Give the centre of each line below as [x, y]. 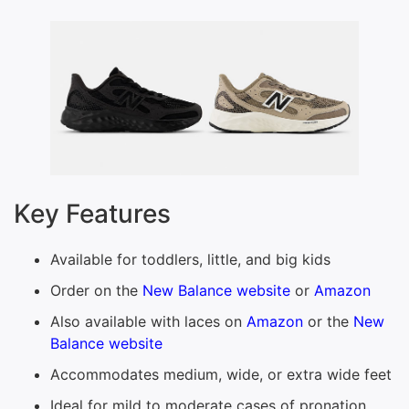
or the [328, 321]
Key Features [92, 213]
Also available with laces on [148, 321]
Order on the [96, 290]
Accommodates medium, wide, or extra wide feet [221, 374]
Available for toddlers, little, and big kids [190, 259]
